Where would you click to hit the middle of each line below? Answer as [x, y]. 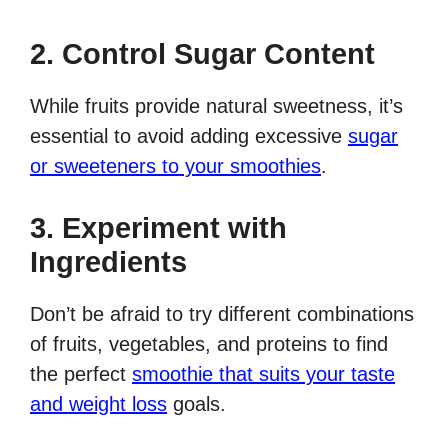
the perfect [81, 374]
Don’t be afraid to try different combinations [222, 314]
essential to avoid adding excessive [189, 136]
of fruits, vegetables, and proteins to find [209, 344]
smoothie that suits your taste [263, 374]
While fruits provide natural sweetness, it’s [216, 106]
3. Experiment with [158, 228]
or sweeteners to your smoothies [175, 166]
